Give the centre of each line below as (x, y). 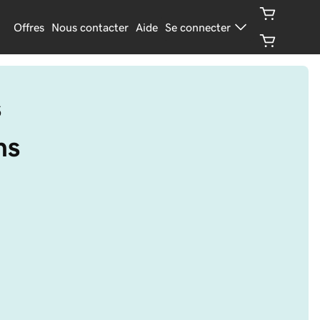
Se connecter (198, 27)
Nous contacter (90, 27)
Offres (29, 27)
